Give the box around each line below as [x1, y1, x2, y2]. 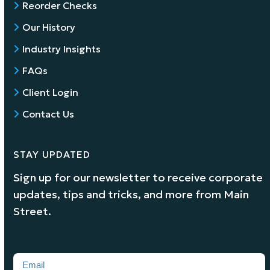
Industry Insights [22, 42, 101, 55]
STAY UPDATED [13, 148, 91, 160]
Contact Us [22, 107, 75, 120]
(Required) [41, 255, 80, 266]
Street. [13, 204, 52, 218]
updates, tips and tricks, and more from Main [13, 187, 250, 201]
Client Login [22, 86, 79, 98]
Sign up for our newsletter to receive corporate [13, 170, 263, 184]
